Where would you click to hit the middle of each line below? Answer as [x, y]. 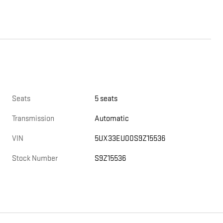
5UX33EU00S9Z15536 [130, 139]
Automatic [112, 119]
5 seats [106, 99]
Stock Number [35, 159]
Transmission [33, 119]
